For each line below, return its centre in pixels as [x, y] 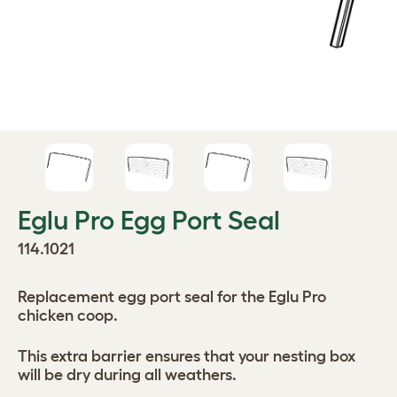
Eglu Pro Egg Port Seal [149, 220]
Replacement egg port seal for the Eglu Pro [172, 297]
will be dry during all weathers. [127, 375]
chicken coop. [68, 315]
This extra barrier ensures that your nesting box [187, 356]
